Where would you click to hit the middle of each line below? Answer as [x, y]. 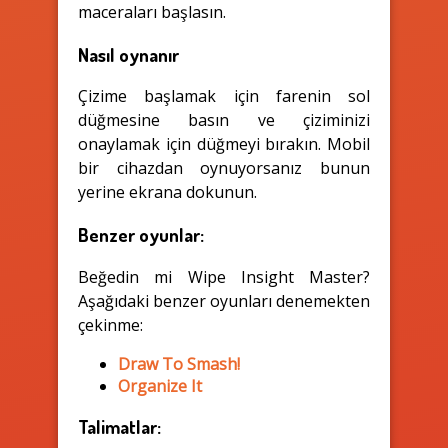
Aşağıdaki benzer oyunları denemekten [224, 300]
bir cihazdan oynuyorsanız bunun [224, 168]
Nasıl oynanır [128, 54]
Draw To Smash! [179, 363]
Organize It [160, 385]
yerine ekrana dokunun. [167, 192]
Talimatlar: [119, 427]
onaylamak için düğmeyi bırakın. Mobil [224, 144]
